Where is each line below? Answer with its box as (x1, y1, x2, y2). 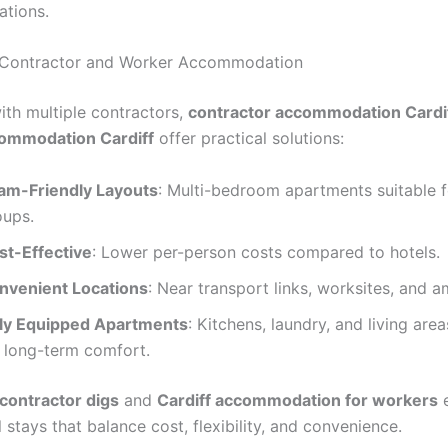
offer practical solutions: (154, 128, 344, 149)
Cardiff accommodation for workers (157, 389, 438, 410)
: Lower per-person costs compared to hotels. (92, 241, 440, 262)
